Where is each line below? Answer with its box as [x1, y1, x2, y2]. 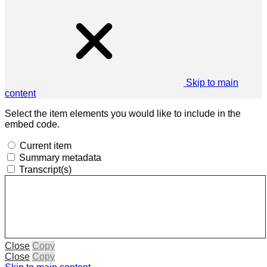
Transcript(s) [19, 164, 72, 175]
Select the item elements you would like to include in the [5, 108, 241, 119]
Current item [20, 140, 72, 151]
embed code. [5, 119, 60, 129]
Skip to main [186, 77, 238, 88]
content [5, 88, 36, 98]
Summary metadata [19, 152, 101, 163]
